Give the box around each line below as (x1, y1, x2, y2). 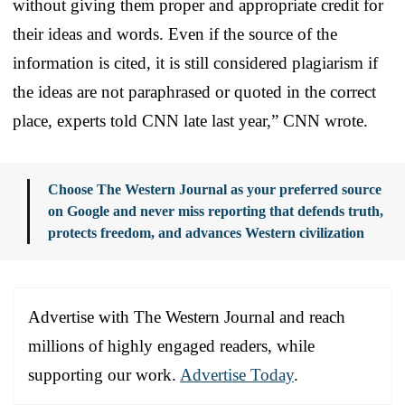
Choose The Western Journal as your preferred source (48, 181, 381, 197)
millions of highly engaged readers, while (28, 335, 315, 355)
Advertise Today (180, 364, 294, 384)
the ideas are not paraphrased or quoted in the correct (13, 81, 376, 101)
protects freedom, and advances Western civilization (48, 224, 364, 240)
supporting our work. (28, 364, 180, 384)
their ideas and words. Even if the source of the (13, 24, 337, 43)
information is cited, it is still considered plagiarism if (13, 52, 378, 72)
